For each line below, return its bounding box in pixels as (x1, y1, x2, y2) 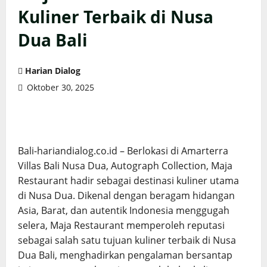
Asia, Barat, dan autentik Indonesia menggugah (18, 204, 229, 218)
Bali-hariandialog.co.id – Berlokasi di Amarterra (18, 144, 228, 158)
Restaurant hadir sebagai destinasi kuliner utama (18, 174, 239, 188)
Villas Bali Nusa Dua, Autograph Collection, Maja (18, 159, 232, 173)
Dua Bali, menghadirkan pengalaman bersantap (18, 249, 232, 262)
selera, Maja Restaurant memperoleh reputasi (18, 219, 225, 232)
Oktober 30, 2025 (24, 82, 94, 94)
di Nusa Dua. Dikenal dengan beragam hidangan (18, 189, 235, 203)
